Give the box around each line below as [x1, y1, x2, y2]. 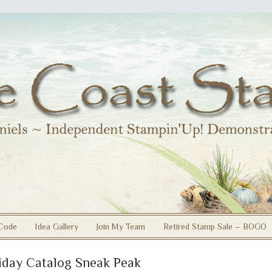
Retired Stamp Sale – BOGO [163, 222, 267, 231]
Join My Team [97, 222, 145, 231]
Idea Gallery [35, 222, 78, 231]
